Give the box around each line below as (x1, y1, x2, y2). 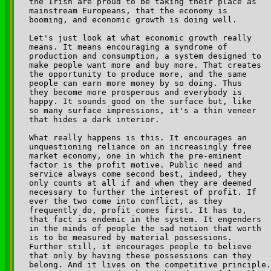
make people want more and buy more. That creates (29, 60, 266, 70)
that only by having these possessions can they (29, 250, 256, 260)
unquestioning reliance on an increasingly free (29, 142, 256, 151)
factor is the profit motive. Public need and (29, 160, 247, 169)
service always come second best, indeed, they (29, 169, 252, 178)
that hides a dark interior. (29, 114, 165, 124)
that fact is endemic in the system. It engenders (29, 214, 266, 224)
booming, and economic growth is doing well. (29, 15, 237, 24)
